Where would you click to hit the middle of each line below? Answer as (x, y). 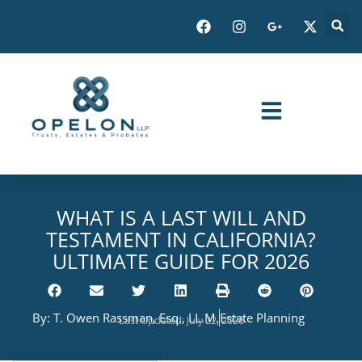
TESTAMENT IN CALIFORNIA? (181, 240)
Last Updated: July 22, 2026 (181, 320)
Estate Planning (262, 318)
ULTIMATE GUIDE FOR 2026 (181, 261)
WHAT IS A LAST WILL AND (181, 218)
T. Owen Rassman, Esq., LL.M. (135, 318)
